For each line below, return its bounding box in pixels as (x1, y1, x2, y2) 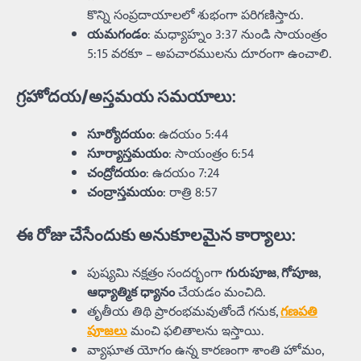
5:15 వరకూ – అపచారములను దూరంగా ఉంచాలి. (87, 44, 331, 66)
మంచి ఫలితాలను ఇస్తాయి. (127, 320, 263, 342)
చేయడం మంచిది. (175, 281, 265, 304)
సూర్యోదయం (87, 124, 152, 147)
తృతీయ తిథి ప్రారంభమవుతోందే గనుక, (87, 301, 280, 323)
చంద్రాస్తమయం (87, 182, 163, 205)
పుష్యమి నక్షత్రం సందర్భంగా (87, 262, 226, 284)
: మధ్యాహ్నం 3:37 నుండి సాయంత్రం (147, 24, 327, 47)
